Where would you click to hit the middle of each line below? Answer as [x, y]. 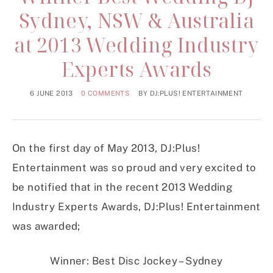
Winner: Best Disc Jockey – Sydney [136, 261]
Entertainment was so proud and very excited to [134, 167]
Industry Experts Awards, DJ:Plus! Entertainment [136, 206]
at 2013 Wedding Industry [136, 44]
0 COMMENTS [106, 93]
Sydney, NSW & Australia [136, 20]
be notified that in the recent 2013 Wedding [123, 187]
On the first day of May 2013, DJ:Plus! [106, 148]
